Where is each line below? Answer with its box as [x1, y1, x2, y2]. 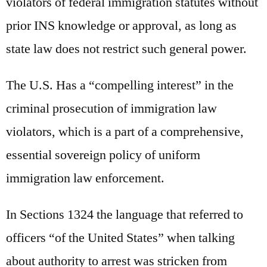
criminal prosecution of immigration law [6, 100, 217, 117]
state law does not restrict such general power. [6, 40, 247, 57]
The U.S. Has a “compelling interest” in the [6, 76, 234, 94]
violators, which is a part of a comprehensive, [6, 123, 244, 140]
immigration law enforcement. [6, 169, 164, 187]
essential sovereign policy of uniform [6, 146, 200, 163]
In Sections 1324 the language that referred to [6, 206, 243, 223]
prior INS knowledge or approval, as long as [6, 17, 237, 34]
